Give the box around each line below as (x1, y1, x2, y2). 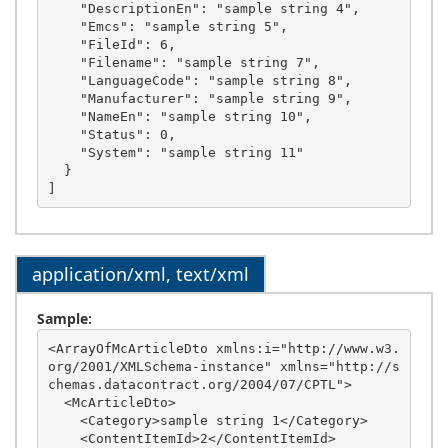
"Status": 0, (47, 126, 80, 142)
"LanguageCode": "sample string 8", (47, 72, 80, 88)
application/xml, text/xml (32, 262, 249, 287)
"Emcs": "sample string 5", (47, 18, 80, 34)
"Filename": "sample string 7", (47, 54, 80, 70)
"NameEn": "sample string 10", (47, 108, 80, 124)
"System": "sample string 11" (47, 144, 80, 160)
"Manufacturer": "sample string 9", (47, 90, 80, 106)
